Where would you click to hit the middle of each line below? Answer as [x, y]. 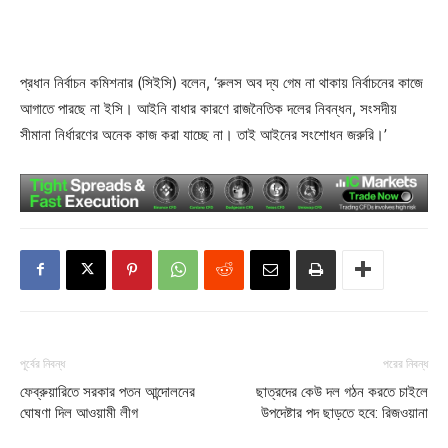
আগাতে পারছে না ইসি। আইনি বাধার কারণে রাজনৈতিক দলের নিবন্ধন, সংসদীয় [208, 108]
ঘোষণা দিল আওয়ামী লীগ [83, 412]
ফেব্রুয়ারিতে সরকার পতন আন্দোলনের [107, 391]
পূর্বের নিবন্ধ [42, 363]
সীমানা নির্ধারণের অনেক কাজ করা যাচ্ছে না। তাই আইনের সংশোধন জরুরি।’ [203, 134]
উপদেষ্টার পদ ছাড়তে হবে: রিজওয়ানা [344, 412]
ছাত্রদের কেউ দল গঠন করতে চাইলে [342, 391]
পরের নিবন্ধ [405, 363]
